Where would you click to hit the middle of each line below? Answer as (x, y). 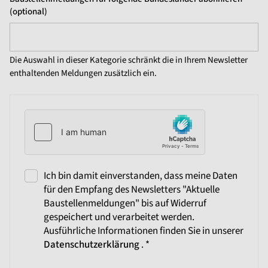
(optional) (28, 12)
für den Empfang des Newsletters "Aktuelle (132, 190)
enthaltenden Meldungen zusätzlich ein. (83, 73)
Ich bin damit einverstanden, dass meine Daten (141, 176)
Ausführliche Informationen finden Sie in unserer (144, 231)
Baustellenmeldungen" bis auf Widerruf (125, 203)
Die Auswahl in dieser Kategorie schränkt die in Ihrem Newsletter (129, 60)
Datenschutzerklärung (92, 245)
